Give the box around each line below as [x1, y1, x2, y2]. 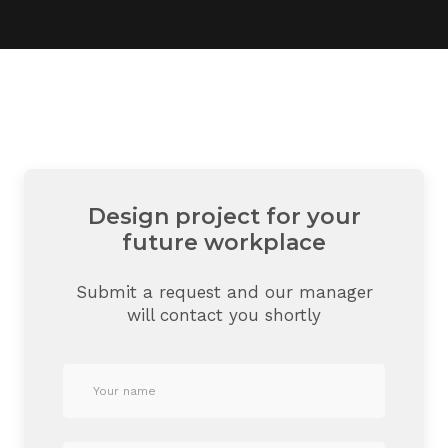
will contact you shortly [127, 304, 321, 325]
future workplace [122, 228, 326, 256]
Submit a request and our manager [75, 281, 373, 302]
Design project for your [87, 202, 361, 230]
